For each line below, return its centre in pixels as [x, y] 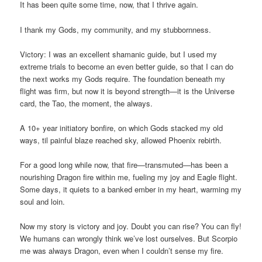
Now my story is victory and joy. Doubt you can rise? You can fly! [131, 226]
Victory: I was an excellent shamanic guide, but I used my [119, 54]
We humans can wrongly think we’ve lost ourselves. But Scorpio [129, 239]
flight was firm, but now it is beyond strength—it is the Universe [127, 91]
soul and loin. [43, 201]
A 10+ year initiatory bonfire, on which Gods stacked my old [122, 127]
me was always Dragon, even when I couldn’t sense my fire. [122, 251]
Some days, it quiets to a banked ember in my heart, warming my [131, 189]
